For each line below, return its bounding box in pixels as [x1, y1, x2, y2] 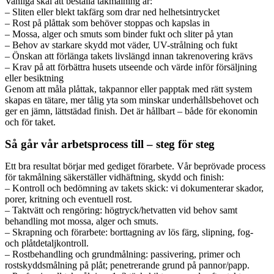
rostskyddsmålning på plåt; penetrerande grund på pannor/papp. [5, 259, 250, 270]
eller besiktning [5, 72, 64, 83]
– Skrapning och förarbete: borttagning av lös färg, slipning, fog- [5, 226, 253, 237]
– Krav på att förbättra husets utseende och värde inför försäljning [5, 61, 257, 72]
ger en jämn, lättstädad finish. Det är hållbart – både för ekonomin [5, 105, 257, 116]
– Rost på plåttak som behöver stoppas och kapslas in [5, 17, 210, 28]
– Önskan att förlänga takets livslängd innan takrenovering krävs [5, 50, 253, 61]
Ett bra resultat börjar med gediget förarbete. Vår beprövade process [5, 160, 265, 171]
